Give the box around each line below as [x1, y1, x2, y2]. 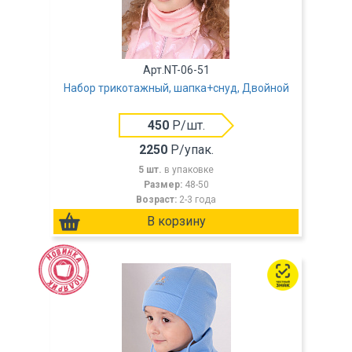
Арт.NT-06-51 [142, 64, 210, 76]
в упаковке [164, 164, 214, 175]
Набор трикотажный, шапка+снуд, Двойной [63, 82, 289, 94]
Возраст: [136, 194, 179, 205]
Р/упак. [167, 142, 214, 157]
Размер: [143, 179, 185, 190]
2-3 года [179, 194, 216, 205]
